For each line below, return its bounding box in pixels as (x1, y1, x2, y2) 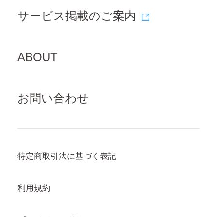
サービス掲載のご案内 (17, 9, 136, 22)
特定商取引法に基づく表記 (17, 152, 116, 161)
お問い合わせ (17, 91, 89, 105)
